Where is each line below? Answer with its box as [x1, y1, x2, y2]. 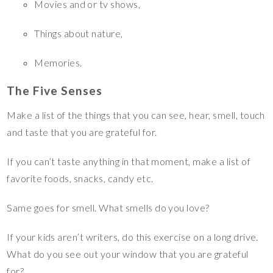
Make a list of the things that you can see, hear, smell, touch [7, 108, 265, 121]
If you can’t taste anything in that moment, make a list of [7, 155, 251, 167]
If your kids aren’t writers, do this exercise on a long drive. [7, 230, 258, 243]
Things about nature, [34, 27, 123, 39]
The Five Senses [7, 83, 102, 97]
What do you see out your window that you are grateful [7, 247, 249, 260]
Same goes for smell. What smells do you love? [7, 201, 210, 213]
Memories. [34, 56, 82, 68]
